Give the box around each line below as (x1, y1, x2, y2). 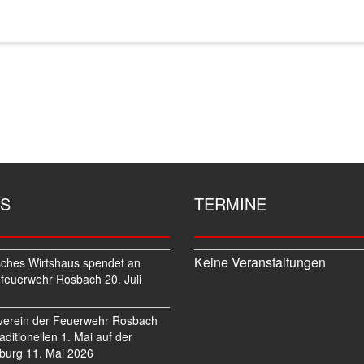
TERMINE (194, 192, 266, 216)
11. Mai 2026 (26, 344, 93, 362)
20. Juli (105, 271, 141, 288)
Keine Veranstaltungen (194, 253, 326, 272)
